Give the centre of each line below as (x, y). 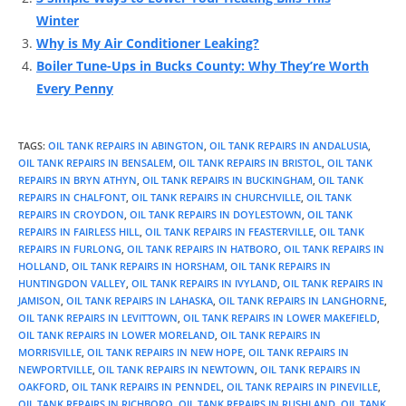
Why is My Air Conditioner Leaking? (148, 43)
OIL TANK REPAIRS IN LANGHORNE (301, 301)
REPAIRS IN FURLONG (70, 249)
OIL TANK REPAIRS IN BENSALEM (96, 163)
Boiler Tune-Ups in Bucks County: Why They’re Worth (203, 66)
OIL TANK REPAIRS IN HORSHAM (148, 266)
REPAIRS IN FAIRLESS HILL (79, 232)
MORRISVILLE (50, 353)
